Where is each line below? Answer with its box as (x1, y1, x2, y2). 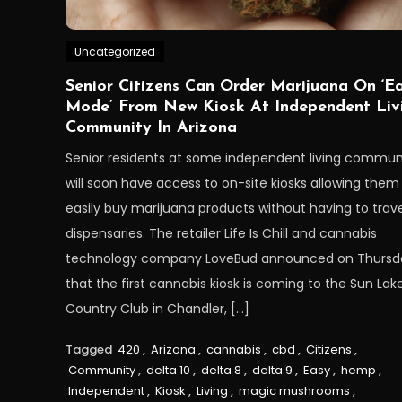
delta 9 (251, 361, 293, 379)
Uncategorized (74, 43, 155, 59)
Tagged (65, 340, 115, 358)
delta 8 (200, 361, 241, 379)
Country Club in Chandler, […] (65, 299, 249, 318)
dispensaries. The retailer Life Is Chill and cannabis (65, 223, 377, 242)
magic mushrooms (238, 381, 350, 399)
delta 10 (145, 361, 190, 379)
